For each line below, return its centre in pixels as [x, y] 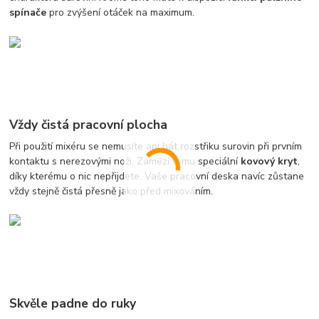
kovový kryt [270, 162]
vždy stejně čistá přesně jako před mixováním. [111, 192]
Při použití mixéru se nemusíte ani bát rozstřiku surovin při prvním [156, 147]
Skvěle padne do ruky [73, 304]
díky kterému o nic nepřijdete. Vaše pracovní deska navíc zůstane [157, 177]
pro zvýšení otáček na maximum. [121, 13]
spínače [28, 13]
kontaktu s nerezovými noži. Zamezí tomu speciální [125, 162]
